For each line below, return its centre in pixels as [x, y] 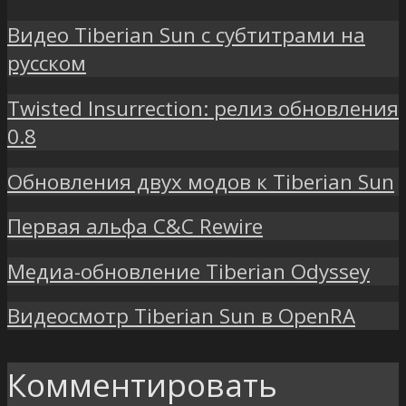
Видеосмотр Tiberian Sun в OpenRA [181, 316]
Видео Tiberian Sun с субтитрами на [186, 35]
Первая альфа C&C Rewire [135, 227]
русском [47, 63]
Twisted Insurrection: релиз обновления [203, 109]
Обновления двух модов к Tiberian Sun [201, 181]
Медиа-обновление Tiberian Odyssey [188, 271]
